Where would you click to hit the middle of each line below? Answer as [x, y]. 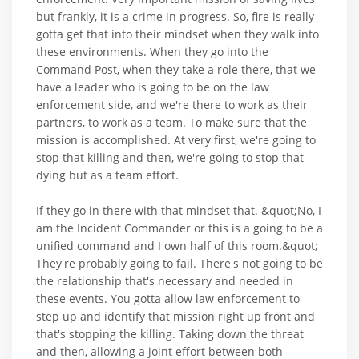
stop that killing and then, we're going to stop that [170, 157]
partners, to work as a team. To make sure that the [171, 122]
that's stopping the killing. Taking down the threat [170, 333]
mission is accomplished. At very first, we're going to [176, 139]
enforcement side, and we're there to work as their [172, 104]
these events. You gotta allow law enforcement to [168, 298]
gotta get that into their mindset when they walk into [177, 34]
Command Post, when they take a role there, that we [176, 69]
